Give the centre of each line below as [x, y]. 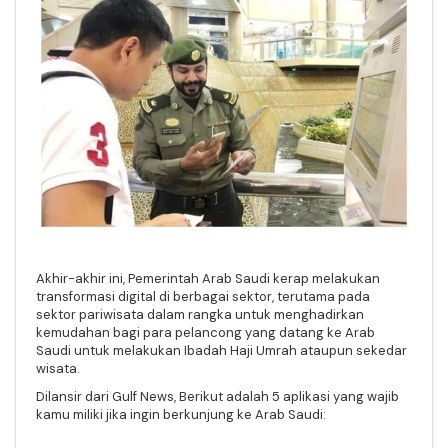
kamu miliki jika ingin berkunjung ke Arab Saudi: [182, 414]
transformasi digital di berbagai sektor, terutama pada [203, 296]
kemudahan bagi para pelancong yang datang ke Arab [205, 332]
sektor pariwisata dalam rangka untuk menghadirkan [200, 314]
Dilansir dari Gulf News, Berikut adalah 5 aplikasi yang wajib [217, 396]
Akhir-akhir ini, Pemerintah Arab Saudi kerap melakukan [208, 278]
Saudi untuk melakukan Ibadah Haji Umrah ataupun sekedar [221, 350]
